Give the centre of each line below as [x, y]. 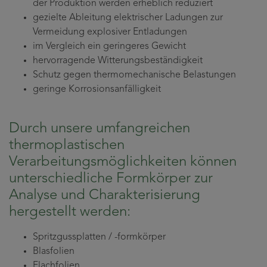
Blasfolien [54, 252]
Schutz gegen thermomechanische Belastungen [134, 75]
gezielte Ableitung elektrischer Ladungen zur [128, 18]
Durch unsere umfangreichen [100, 129]
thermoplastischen [67, 146]
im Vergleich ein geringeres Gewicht [109, 47]
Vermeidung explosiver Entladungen [110, 32]
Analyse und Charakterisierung [105, 196]
